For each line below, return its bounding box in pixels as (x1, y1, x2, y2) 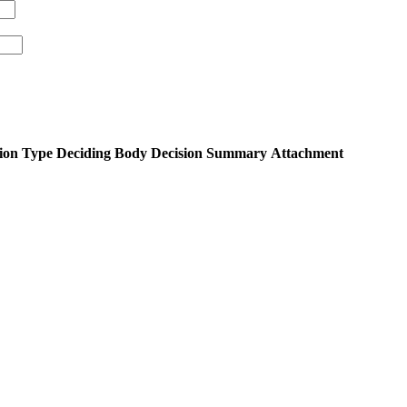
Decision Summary (151, 144, 267, 161)
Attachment (271, 144, 343, 161)
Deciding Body (56, 144, 147, 161)
